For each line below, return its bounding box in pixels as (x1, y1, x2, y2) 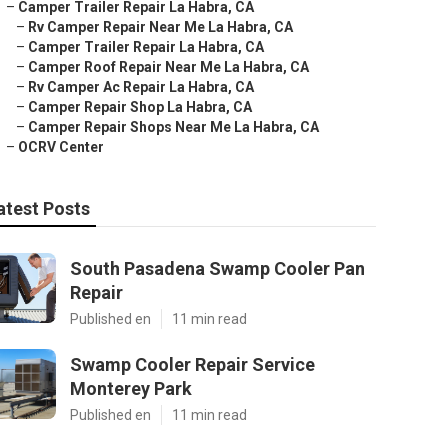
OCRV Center (18, 139, 104, 155)
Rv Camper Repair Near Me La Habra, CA (28, 19, 293, 35)
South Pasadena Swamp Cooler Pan (70, 258, 365, 279)
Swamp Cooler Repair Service (70, 354, 315, 375)
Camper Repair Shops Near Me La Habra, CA (28, 119, 319, 135)
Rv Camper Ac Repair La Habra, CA (28, 79, 254, 95)
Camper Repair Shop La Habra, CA (28, 99, 252, 115)
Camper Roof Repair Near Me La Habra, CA (28, 59, 309, 75)
